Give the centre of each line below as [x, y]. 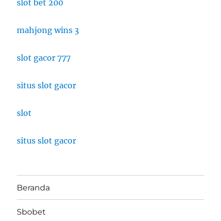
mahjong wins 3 [48, 30]
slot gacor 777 [44, 58]
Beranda [34, 187]
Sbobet [32, 212]
